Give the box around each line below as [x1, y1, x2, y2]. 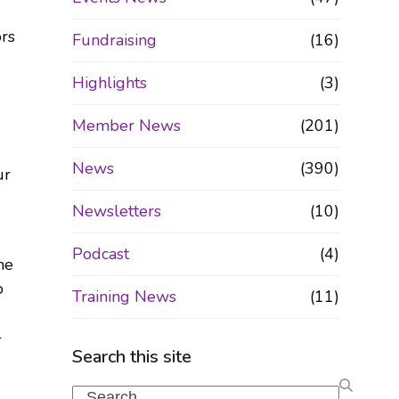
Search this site [71, 345, 191, 369]
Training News [71, 286, 176, 307]
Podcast [71, 243, 129, 265]
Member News [71, 115, 181, 136]
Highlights [71, 72, 147, 94]
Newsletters [71, 200, 161, 222]
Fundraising [71, 29, 157, 51]
